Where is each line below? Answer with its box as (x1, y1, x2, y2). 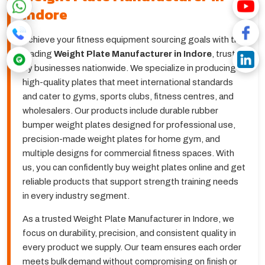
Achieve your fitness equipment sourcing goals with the (22, 35, 244, 45)
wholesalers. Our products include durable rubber (22, 106, 218, 116)
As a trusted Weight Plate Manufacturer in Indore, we (22, 214, 234, 224)
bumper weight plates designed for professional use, (22, 120, 235, 130)
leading (22, 49, 54, 59)
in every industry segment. (22, 191, 130, 201)
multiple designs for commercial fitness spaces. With (22, 148, 234, 159)
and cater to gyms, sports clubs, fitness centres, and (22, 92, 234, 102)
